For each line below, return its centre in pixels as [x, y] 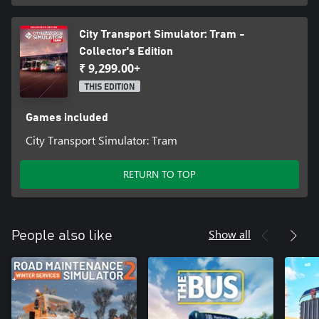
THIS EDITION [110, 87]
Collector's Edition [126, 52]
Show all [230, 234]
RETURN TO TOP [159, 174]
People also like [62, 235]
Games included [67, 117]
